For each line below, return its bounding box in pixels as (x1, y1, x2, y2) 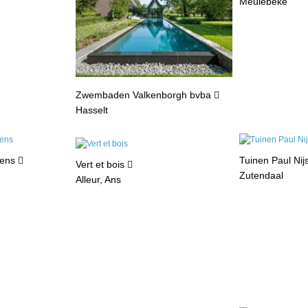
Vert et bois (76, 159, 128, 170)
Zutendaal (239, 170, 283, 181)
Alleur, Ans (76, 174, 122, 186)
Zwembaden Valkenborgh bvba (76, 89, 214, 100)
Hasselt (76, 104, 109, 115)
